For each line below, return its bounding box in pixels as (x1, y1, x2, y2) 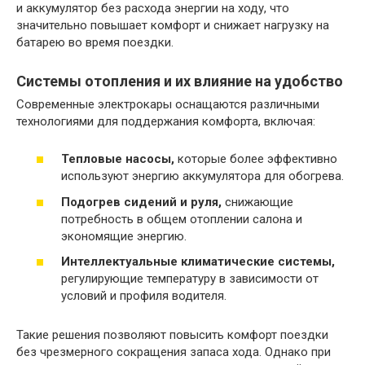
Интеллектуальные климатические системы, (61, 254, 335, 269)
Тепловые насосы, (61, 152, 174, 166)
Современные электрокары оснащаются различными (16, 96, 319, 112)
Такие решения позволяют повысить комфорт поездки (16, 328, 328, 342)
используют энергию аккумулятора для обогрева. (61, 169, 344, 183)
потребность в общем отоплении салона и (61, 211, 302, 226)
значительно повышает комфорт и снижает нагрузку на (16, 17, 329, 33)
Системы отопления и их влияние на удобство (16, 72, 343, 90)
